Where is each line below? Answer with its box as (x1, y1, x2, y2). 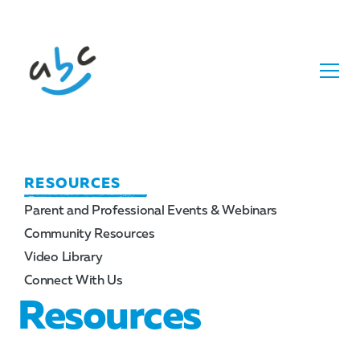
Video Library (24, 248, 103, 264)
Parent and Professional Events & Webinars (24, 202, 278, 218)
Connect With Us (24, 272, 123, 288)
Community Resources (24, 225, 155, 241)
